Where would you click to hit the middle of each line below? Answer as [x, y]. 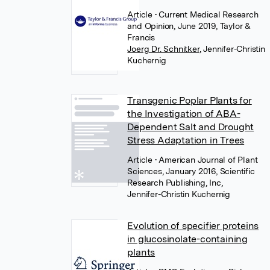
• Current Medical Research [206, 14]
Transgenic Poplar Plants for [190, 100]
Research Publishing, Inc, [175, 183]
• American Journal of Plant [206, 160]
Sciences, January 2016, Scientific [191, 171]
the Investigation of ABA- [184, 114]
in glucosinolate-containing [187, 239]
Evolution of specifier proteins [193, 226]
